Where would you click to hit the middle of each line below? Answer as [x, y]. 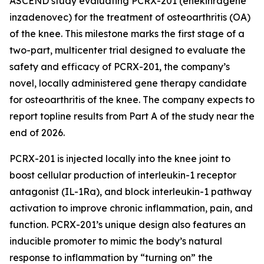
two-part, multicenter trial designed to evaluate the [128, 50]
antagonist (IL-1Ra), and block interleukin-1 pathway [131, 192]
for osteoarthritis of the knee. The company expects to [132, 100]
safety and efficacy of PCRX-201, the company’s [120, 67]
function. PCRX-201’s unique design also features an [128, 225]
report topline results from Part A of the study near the [132, 116]
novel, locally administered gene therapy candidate [128, 83]
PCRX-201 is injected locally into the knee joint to [120, 159]
